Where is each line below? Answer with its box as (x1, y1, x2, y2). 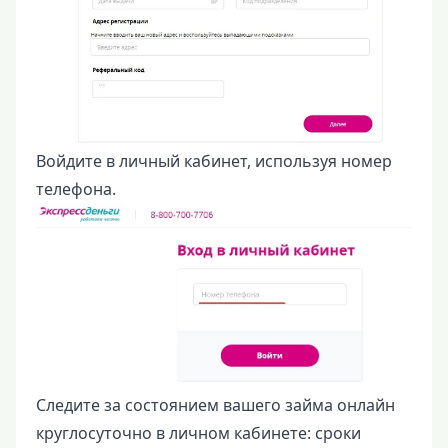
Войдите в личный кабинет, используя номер (36, 150, 392, 173)
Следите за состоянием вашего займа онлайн (36, 394, 395, 417)
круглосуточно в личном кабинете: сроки (36, 422, 361, 445)
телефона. (36, 178, 116, 201)
